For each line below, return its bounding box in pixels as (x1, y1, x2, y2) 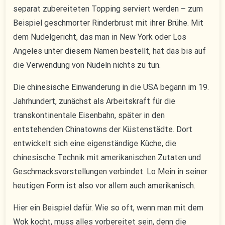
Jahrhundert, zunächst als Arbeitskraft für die (13, 96, 176, 106)
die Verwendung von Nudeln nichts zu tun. (13, 60, 161, 70)
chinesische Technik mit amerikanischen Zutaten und (13, 153, 201, 163)
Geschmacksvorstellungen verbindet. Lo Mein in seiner (13, 167, 208, 177)
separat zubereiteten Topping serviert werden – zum (13, 4, 203, 14)
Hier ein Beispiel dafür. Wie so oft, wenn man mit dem (13, 203, 204, 213)
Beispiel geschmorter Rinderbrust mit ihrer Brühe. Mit (13, 18, 204, 28)
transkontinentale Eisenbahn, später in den (13, 110, 165, 121)
